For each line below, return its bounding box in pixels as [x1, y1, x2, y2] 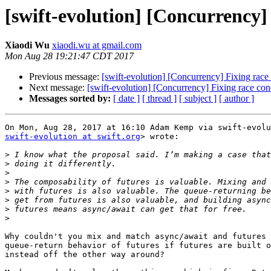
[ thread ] [142, 93, 177, 104]
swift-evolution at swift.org [5, 132, 140, 142]
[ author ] [219, 93, 254, 104]
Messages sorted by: [29, 93, 111, 104]
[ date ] [113, 93, 140, 104]
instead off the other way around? [5, 250, 165, 260]
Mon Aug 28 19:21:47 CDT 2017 [5, 51, 134, 62]
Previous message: [29, 71, 102, 82]
